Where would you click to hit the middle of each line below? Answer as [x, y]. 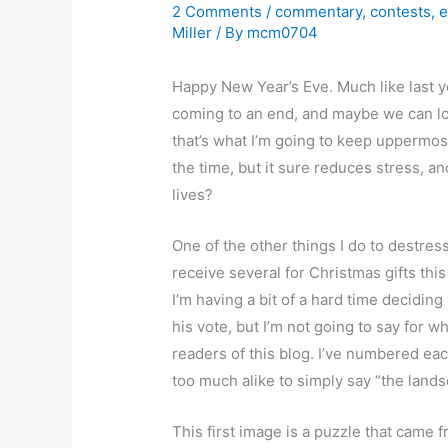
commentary [319, 12]
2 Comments [217, 12]
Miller [192, 33]
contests [401, 12]
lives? [193, 195]
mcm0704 [283, 33]
